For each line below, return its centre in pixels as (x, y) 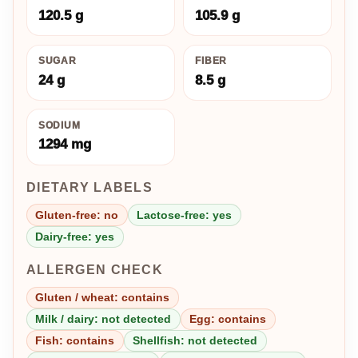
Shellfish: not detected (195, 341)
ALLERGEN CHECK (95, 269)
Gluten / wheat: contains (103, 297)
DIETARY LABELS (89, 187)
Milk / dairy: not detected (103, 319)
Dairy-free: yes (75, 236)
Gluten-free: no (77, 215)
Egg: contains (228, 319)
